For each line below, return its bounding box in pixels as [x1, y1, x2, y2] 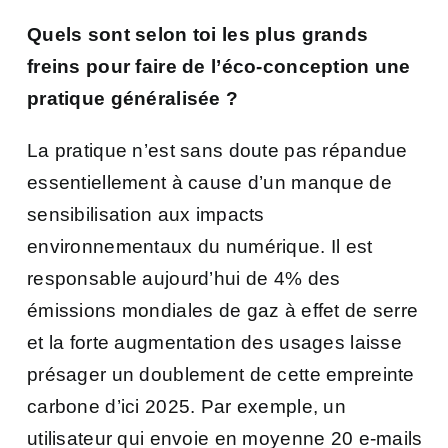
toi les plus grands [187, 23, 369, 45]
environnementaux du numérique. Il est [27, 235, 373, 257]
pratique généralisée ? [27, 87, 244, 109]
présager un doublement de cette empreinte [27, 363, 415, 385]
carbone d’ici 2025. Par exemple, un [27, 395, 346, 417]
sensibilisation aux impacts [27, 203, 265, 225]
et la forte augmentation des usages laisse [27, 331, 402, 353]
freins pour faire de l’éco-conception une [27, 55, 411, 77]
